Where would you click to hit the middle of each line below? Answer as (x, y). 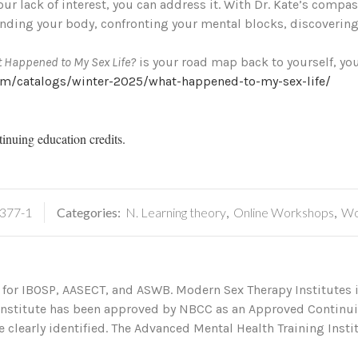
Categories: (89, 212)
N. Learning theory (175, 212)
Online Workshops (283, 212)
